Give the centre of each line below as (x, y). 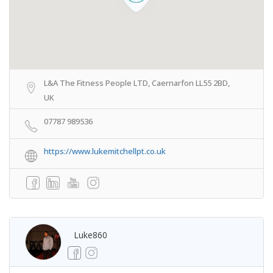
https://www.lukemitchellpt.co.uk (105, 151)
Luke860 (90, 235)
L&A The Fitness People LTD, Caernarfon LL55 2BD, (137, 83)
